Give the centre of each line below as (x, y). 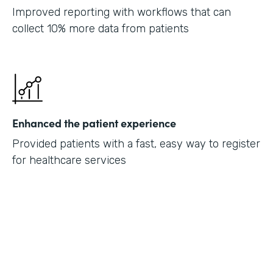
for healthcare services (69, 160)
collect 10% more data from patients (101, 28)
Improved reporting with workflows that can (122, 12)
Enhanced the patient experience (94, 122)
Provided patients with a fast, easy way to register (136, 144)
